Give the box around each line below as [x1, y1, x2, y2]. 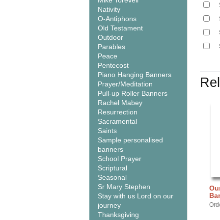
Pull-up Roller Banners [98, 89, 167, 97]
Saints [98, 127, 117, 135]
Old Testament [98, 24, 143, 32]
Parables [98, 43, 125, 51]
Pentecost [98, 61, 129, 69]
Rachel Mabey [98, 99, 142, 107]
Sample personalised [98, 136, 163, 144]
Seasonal [98, 173, 127, 181]
